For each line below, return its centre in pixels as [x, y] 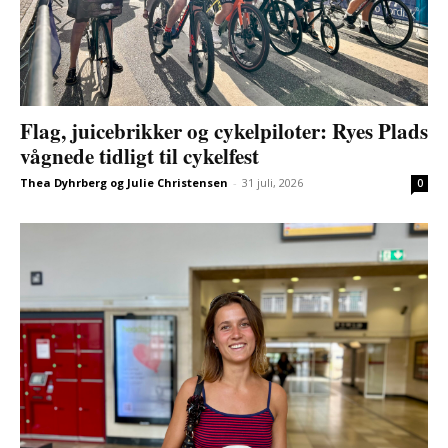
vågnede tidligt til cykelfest [139, 155]
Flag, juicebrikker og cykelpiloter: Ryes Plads [224, 130]
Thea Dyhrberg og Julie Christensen [124, 182]
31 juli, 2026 [272, 182]
